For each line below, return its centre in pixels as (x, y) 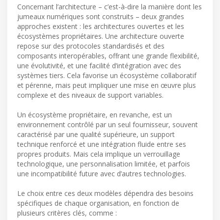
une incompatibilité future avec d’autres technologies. (102, 174)
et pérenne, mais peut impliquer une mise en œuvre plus (107, 85)
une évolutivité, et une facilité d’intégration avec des (99, 66)
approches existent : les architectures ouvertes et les (101, 27)
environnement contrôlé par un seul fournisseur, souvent (108, 125)
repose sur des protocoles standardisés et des (91, 46)
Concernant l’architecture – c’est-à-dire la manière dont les (110, 7)
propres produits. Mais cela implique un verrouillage (99, 154)
